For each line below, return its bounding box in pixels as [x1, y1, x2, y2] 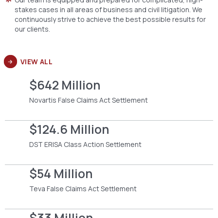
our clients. [15, 24, 50, 34]
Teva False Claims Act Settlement [29, 183, 137, 193]
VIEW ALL [20, 56, 53, 66]
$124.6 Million [29, 120, 109, 138]
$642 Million [29, 76, 101, 93]
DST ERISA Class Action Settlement [29, 139, 142, 149]
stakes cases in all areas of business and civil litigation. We [15, 4, 202, 14]
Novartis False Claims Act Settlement [29, 95, 148, 105]
